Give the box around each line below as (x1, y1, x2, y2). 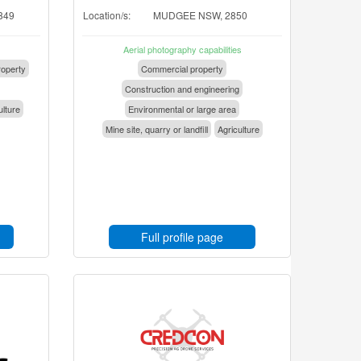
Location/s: (83, 8, 131, 22)
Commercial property (141, 62, 223, 75)
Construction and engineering (125, 82, 239, 95)
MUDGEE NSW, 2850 (153, 8, 247, 22)
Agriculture (217, 122, 259, 135)
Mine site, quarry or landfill (105, 122, 208, 135)
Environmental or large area (128, 102, 236, 115)
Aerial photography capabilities (122, 43, 242, 56)
